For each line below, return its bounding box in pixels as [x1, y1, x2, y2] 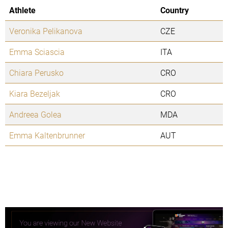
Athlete [9, 5, 36, 16]
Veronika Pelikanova [9, 25, 82, 37]
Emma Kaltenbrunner [9, 130, 85, 141]
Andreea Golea [9, 109, 62, 120]
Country [160, 5, 189, 16]
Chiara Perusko [9, 67, 64, 78]
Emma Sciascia [9, 46, 65, 58]
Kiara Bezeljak [9, 88, 60, 99]
